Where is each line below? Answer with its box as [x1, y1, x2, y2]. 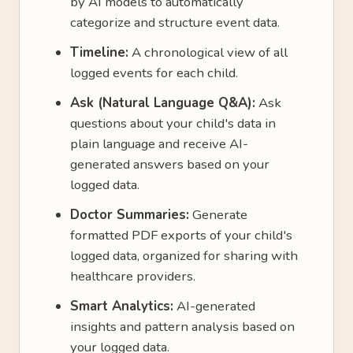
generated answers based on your [70, 155, 269, 173]
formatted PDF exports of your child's [70, 226, 292, 244]
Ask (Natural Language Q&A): [70, 94, 255, 112]
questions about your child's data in [70, 114, 276, 132]
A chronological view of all [128, 43, 288, 61]
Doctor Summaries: [70, 206, 189, 224]
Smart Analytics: [70, 297, 173, 315]
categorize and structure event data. [70, 13, 280, 32]
